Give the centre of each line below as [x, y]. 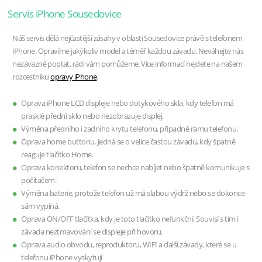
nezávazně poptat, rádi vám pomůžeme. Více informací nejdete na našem [127, 64]
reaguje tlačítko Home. [57, 154]
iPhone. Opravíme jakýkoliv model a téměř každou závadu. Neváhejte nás [128, 51]
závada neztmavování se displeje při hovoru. [92, 232]
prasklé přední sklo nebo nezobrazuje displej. [92, 116]
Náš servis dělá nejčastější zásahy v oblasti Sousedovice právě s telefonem [127, 38]
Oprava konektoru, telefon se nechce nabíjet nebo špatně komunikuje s [135, 167]
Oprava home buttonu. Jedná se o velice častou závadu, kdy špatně [128, 142]
